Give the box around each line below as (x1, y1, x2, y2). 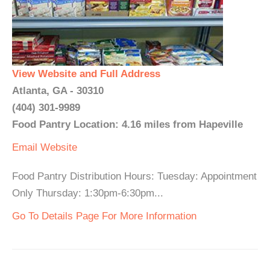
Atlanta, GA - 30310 (12, 85, 104, 96)
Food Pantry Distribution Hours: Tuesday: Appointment (12, 171, 257, 182)
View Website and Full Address (12, 68, 160, 80)
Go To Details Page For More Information (12, 210, 196, 222)
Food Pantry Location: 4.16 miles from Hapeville (12, 119, 243, 130)
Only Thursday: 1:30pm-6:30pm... (12, 187, 163, 199)
